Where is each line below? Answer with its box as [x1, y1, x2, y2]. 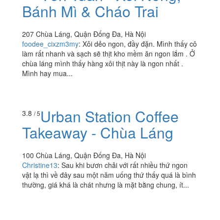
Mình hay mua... [22, 68, 73, 78]
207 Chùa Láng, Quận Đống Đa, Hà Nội [22, 28, 146, 39]
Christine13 [22, 205, 57, 215]
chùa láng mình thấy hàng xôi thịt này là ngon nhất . [22, 58, 183, 68]
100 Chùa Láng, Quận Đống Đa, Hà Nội [22, 195, 146, 205]
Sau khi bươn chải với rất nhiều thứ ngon [61, 205, 188, 215]
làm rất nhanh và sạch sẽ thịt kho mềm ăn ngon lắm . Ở [22, 48, 195, 58]
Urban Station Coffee [40, 150, 179, 172]
